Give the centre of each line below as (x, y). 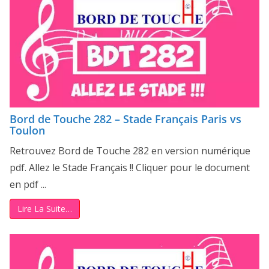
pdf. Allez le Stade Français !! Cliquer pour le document (130, 168)
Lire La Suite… (45, 209)
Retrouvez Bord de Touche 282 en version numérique (130, 151)
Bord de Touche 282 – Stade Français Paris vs (125, 119)
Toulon (27, 131)
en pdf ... (28, 185)
